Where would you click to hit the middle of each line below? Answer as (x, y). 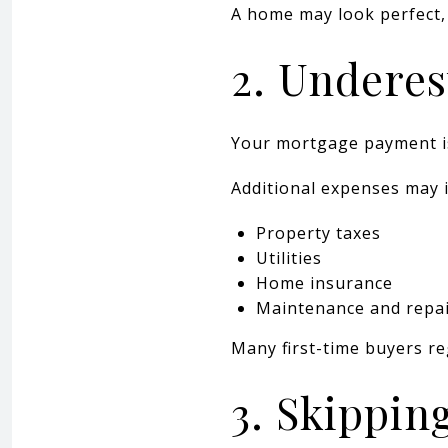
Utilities (288, 257)
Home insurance (324, 282)
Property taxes (318, 232)
